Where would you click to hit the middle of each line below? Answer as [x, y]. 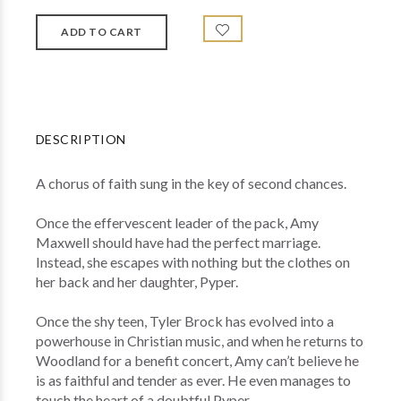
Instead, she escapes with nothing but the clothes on [193, 262]
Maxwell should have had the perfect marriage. [178, 242]
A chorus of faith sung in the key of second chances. [191, 183]
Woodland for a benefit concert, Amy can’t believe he [197, 360]
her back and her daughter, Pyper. [137, 282]
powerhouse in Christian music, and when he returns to [200, 341]
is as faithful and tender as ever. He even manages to [193, 380]
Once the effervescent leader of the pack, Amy [177, 222]
